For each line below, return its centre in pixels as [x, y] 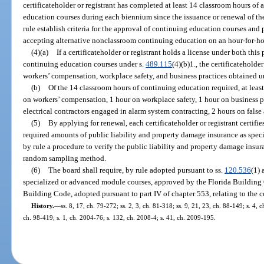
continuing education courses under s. [85, 64]
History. [42, 205]
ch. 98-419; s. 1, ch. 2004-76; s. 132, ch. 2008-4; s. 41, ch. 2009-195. [120, 217]
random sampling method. [65, 158]
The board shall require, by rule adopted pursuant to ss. [136, 170]
